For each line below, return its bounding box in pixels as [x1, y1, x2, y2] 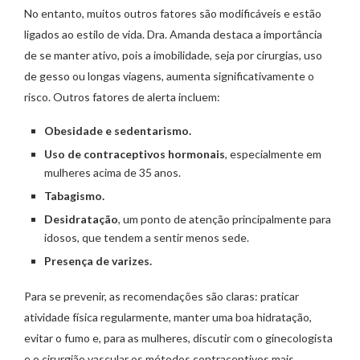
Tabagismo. [44, 189, 104, 203]
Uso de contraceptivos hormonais [44, 147, 225, 162]
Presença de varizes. [44, 254, 152, 268]
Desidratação [44, 212, 118, 227]
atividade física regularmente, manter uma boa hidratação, [24, 310, 312, 325]
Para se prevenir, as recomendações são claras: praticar [24, 289, 299, 304]
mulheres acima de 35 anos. [44, 166, 181, 180]
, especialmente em [225, 147, 321, 162]
